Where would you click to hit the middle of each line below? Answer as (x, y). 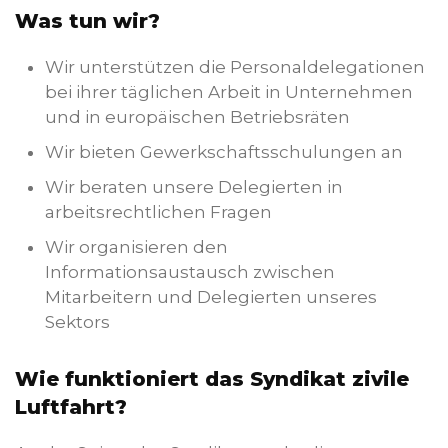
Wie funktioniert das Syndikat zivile (212, 379)
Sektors (77, 322)
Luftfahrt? (71, 407)
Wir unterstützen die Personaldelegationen (235, 67)
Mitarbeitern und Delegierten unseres (211, 297)
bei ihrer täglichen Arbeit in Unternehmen (229, 92)
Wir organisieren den (136, 247)
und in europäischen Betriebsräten (197, 117)
